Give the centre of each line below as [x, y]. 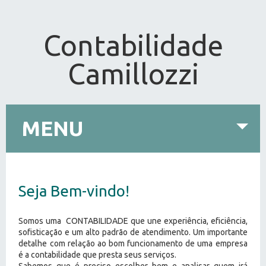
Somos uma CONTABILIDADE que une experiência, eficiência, [133, 221]
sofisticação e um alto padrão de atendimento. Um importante [133, 232]
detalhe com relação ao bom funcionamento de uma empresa [133, 243]
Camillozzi [133, 74]
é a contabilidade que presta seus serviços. [98, 255]
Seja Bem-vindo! [74, 191]
